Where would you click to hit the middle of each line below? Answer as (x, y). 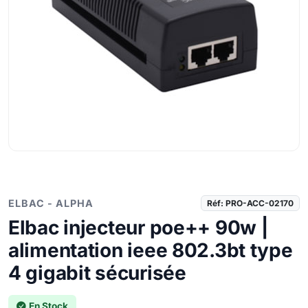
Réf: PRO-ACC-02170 (251, 203)
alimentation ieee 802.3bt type (151, 250)
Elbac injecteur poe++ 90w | (138, 228)
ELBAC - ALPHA (51, 203)
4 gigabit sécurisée (97, 273)
